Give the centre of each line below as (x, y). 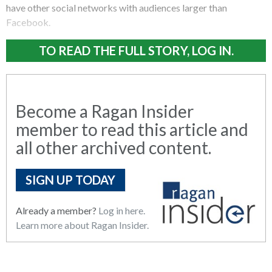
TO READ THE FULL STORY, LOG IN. (136, 50)
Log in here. (122, 210)
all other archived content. (114, 148)
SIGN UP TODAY (70, 180)
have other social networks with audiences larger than (117, 8)
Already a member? (57, 210)
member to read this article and (132, 129)
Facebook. (28, 22)
